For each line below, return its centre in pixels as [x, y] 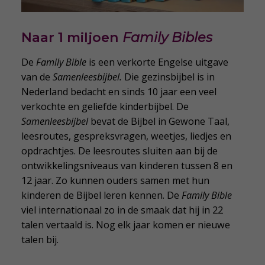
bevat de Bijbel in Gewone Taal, [159, 122]
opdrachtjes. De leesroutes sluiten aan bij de [120, 151]
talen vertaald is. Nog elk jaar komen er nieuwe [126, 225]
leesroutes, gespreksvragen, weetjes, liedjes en [127, 136]
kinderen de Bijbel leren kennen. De [102, 195]
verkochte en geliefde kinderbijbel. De [105, 107]
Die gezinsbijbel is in [170, 77]
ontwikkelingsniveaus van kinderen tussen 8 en [127, 166]
